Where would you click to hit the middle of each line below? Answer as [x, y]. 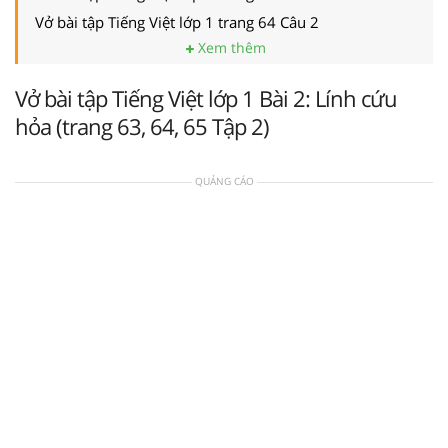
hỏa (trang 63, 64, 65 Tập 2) [142, 125]
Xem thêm [229, 47]
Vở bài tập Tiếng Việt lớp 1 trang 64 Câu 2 [177, 21]
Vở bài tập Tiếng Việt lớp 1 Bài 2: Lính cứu [206, 97]
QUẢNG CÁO [224, 180]
